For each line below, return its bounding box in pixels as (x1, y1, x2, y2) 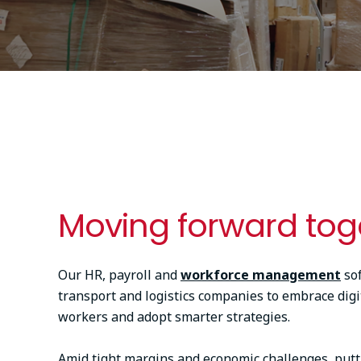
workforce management (180, 266, 341, 284)
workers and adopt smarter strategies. (58, 308, 293, 326)
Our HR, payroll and (58, 266, 180, 284)
